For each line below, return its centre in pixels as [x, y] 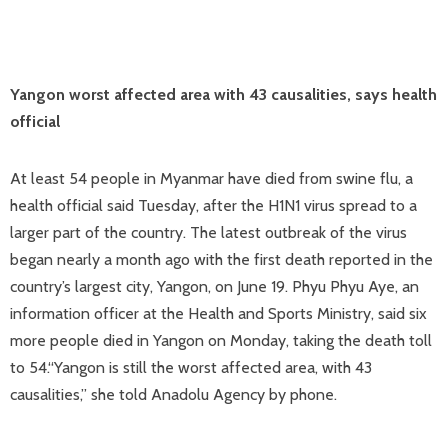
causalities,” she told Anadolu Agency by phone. [173, 394]
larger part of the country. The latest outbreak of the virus [208, 232]
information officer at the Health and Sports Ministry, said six [218, 313]
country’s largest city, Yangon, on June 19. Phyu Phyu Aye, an [214, 286]
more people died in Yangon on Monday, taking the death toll [221, 340]
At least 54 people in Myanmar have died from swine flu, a [211, 178]
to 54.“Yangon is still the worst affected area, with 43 [191, 367]
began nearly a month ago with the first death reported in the [221, 259]
